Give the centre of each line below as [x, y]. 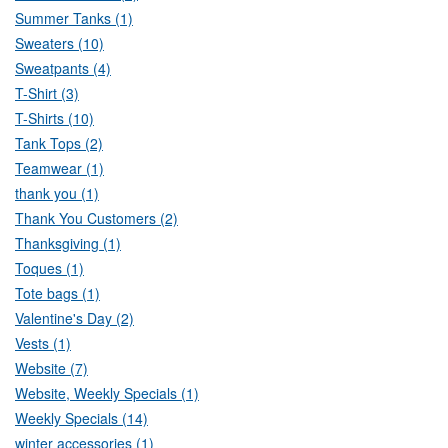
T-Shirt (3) [47, 93]
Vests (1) [43, 343]
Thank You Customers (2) [96, 218]
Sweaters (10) [59, 43]
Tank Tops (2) [59, 143]
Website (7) [51, 368]
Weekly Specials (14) [81, 418]
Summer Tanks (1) [74, 18]
